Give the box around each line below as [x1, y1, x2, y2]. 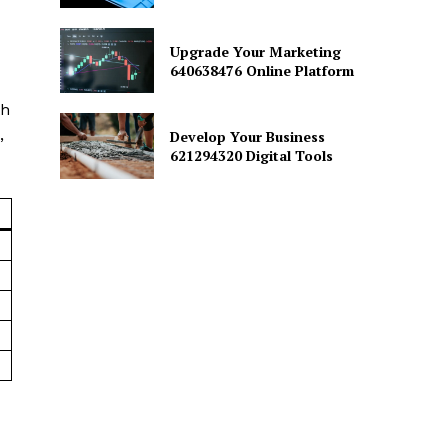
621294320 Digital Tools [169, 146, 333, 166]
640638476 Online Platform [169, 60, 354, 80]
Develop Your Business [169, 127, 325, 147]
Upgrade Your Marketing [169, 41, 341, 61]
